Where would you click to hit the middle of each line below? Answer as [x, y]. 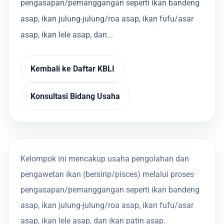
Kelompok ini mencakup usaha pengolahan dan [105, 158]
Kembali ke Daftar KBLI [73, 68]
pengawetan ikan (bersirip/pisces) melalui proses [107, 174]
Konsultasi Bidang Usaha [75, 96]
